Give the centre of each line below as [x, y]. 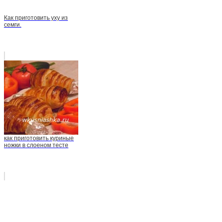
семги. [13, 25]
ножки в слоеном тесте [36, 145]
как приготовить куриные [39, 139]
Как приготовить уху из [36, 18]
